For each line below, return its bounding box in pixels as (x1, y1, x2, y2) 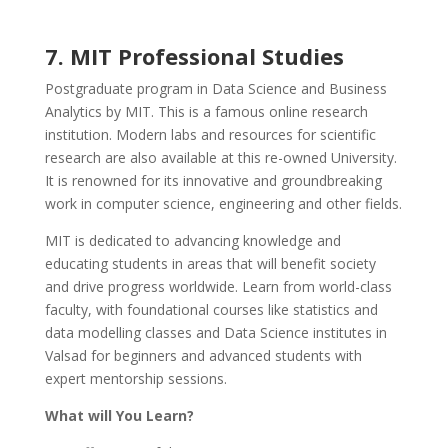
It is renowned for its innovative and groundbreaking (44, 171, 382, 191)
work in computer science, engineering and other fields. (44, 194, 402, 214)
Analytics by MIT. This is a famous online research (44, 102, 368, 122)
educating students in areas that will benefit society (44, 254, 376, 274)
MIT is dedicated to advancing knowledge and (44, 231, 341, 251)
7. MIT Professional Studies (44, 41, 344, 72)
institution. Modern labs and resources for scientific (44, 125, 376, 145)
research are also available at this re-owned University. (44, 148, 397, 168)
